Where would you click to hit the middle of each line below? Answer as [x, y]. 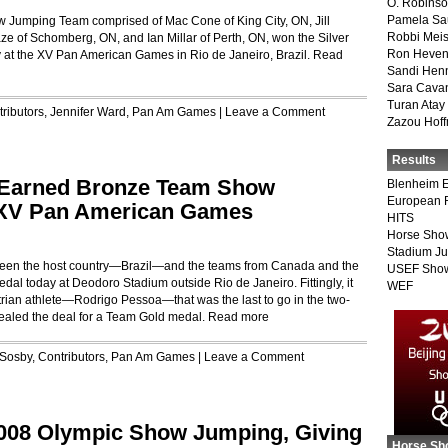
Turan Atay [416, 105]
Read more [238, 317]
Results [414, 160]
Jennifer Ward [88, 112]
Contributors [71, 357]
